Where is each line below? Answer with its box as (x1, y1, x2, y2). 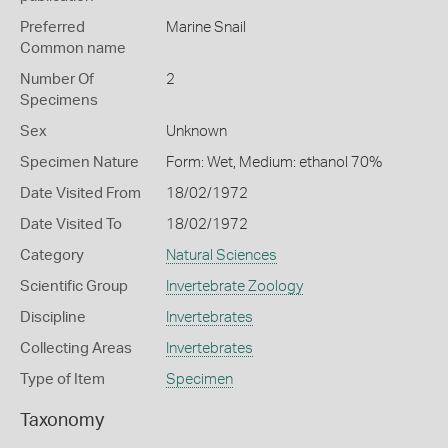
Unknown (165, 124, 227, 139)
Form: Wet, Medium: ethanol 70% (165, 155, 382, 170)
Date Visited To (20, 217, 122, 232)
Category (20, 248, 84, 263)
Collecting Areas (20, 341, 132, 356)
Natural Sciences (165, 248, 277, 263)
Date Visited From (20, 186, 141, 201)
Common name (20, 41, 126, 56)
